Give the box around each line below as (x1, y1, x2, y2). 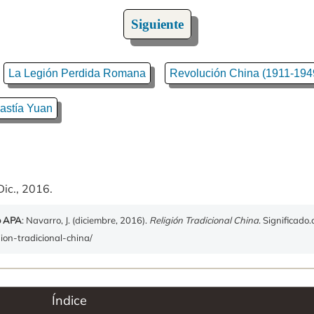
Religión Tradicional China (149, 214, 259, 226)
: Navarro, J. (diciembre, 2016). (22, 214, 149, 226)
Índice (52, 292, 87, 308)
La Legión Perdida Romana (8, 67, 146, 79)
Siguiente (130, 16, 184, 32)
